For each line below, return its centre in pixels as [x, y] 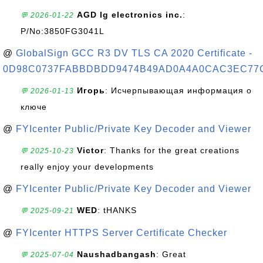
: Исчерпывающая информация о [178, 90]
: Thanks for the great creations [172, 150]
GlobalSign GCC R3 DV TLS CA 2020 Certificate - [134, 53]
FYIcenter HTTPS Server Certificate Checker [122, 233]
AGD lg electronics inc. [130, 15]
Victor [90, 150]
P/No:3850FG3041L [63, 31]
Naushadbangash [117, 254]
